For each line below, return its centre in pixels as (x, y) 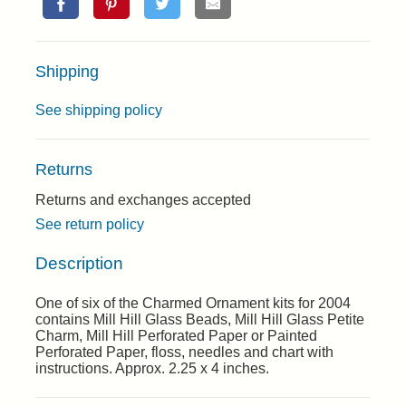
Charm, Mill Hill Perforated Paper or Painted (176, 336)
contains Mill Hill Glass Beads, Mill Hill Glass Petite (200, 320)
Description (79, 263)
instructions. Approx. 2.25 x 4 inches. (152, 369)
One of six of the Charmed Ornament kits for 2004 (193, 304)
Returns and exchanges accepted (143, 200)
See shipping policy (99, 110)
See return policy (90, 224)
